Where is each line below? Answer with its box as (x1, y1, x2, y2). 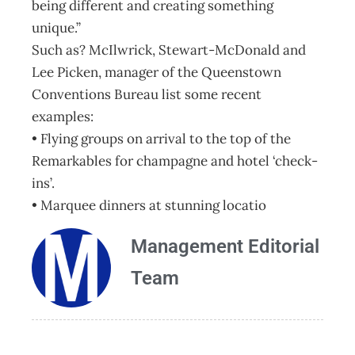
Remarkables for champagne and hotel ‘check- (32, 152, 318, 170)
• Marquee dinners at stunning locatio (32, 197, 266, 214)
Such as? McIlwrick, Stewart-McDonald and (32, 41, 306, 59)
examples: (32, 108, 94, 125)
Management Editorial (131, 235, 319, 258)
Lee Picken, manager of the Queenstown (32, 63, 281, 81)
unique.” (32, 19, 81, 36)
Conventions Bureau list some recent (32, 86, 261, 103)
